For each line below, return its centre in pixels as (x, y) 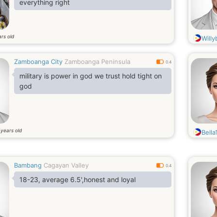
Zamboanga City (38, 62)
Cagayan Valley (66, 165)
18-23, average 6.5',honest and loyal (77, 179)
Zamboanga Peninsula (97, 62)
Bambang (28, 165)
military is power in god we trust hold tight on (91, 76)
